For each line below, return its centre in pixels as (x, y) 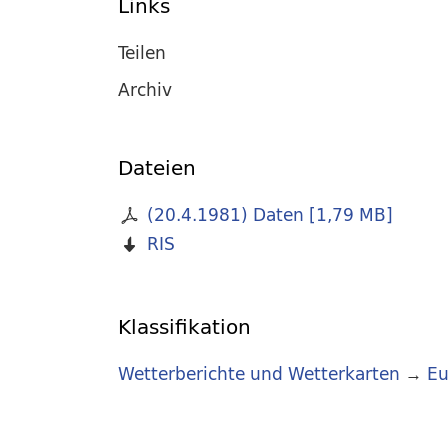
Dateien (157, 168)
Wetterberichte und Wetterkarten (259, 374)
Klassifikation (184, 327)
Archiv (145, 89)
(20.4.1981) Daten (225, 215)
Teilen (142, 52)
